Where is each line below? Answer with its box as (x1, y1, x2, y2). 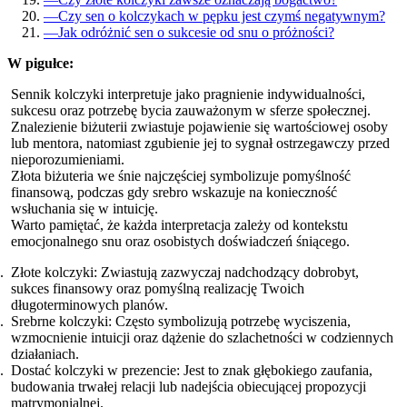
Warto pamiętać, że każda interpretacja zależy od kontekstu (11, 216, 348, 233)
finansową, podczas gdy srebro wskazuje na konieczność (11, 184, 337, 200)
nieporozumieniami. (11, 151, 124, 167)
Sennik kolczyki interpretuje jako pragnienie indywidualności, (11, 85, 365, 102)
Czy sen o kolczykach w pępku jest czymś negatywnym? (58, 7, 385, 24)
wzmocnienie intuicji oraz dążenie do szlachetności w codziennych (11, 329, 393, 345)
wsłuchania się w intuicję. (11, 200, 158, 216)
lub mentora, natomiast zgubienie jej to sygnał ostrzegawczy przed (11, 134, 390, 151)
